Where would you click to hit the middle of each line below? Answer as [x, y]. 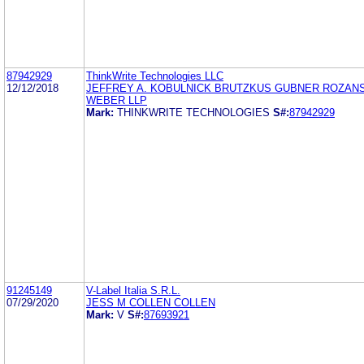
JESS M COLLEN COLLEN [151, 302]
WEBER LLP [117, 100]
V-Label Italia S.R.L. [133, 290]
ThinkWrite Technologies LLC [155, 76]
